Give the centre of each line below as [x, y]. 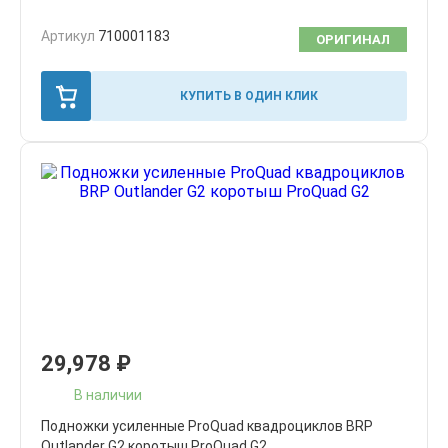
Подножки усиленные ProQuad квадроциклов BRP [207, 426]
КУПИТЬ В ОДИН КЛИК [249, 95]
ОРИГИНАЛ [353, 39]
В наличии [108, 394]
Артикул [69, 36]
